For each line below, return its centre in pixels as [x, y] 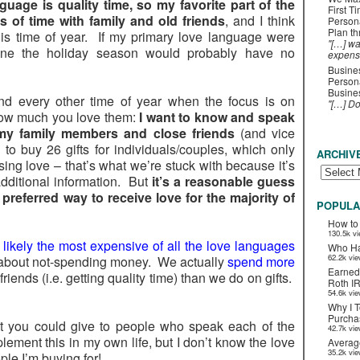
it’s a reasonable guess [223, 181]
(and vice [265, 133]
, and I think [260, 20]
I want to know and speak [217, 117]
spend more [261, 262]
